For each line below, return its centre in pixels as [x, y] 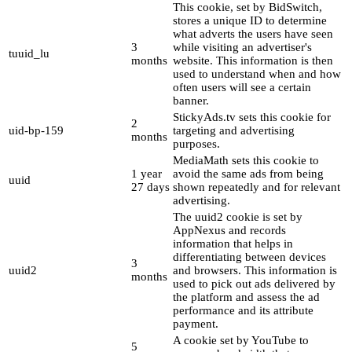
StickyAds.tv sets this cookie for [252, 117]
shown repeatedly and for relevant [257, 187]
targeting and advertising [234, 131]
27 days [150, 187]
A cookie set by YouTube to [241, 341]
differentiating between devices [249, 257]
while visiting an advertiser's [242, 48]
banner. [191, 101]
